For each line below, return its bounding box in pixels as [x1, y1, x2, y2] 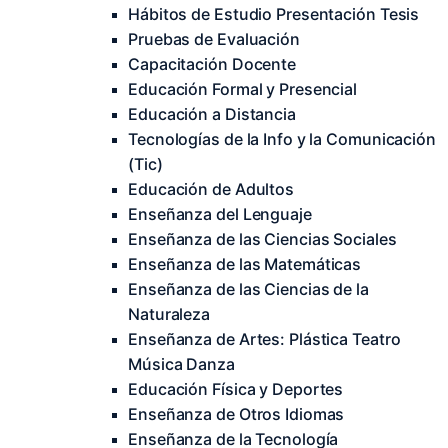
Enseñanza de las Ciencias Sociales [128, 229, 397, 249]
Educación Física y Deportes [128, 379, 344, 399]
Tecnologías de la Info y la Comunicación [128, 129, 436, 149]
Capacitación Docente [128, 54, 296, 74]
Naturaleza [128, 304, 211, 324]
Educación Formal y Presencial [128, 79, 358, 99]
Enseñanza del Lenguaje [128, 204, 312, 224]
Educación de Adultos [128, 179, 294, 199]
